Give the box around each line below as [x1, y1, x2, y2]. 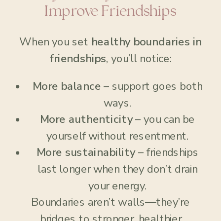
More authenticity [40, 111, 133, 127]
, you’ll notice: [106, 51, 172, 67]
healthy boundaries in [91, 34, 202, 50]
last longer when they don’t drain [37, 161, 198, 177]
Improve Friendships [44, 4, 177, 19]
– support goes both [101, 78, 203, 94]
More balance [32, 78, 101, 94]
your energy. [88, 178, 147, 193]
